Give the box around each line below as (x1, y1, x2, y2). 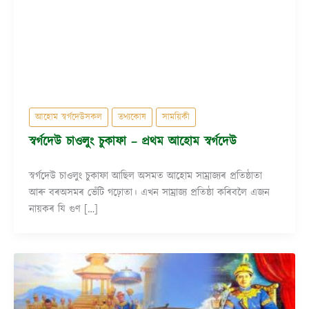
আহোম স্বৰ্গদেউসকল (34, 111, 102, 124)
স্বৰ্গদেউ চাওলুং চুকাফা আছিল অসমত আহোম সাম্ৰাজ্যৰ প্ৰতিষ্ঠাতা (28, 169, 262, 184)
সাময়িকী (161, 111, 190, 124)
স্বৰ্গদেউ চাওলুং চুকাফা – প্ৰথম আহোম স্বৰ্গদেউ (28, 132, 237, 150)
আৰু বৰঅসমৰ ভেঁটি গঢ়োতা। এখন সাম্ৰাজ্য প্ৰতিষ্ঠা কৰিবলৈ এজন (28, 186, 270, 201)
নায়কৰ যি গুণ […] (28, 202, 98, 217)
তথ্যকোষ (117, 111, 146, 124)
